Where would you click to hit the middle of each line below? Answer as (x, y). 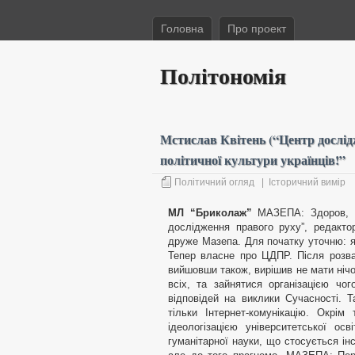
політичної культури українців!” (253, 160)
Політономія (223, 76)
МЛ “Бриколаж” (210, 213)
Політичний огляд (214, 182)
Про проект (257, 29)
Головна (182, 29)
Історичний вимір (307, 182)
